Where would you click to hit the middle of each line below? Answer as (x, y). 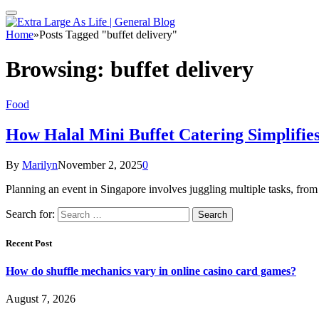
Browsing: (58, 69)
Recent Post (29, 243)
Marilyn (40, 164)
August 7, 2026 (41, 299)
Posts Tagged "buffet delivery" (108, 35)
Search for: (30, 214)
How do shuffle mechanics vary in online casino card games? (151, 271)
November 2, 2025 (100, 164)
